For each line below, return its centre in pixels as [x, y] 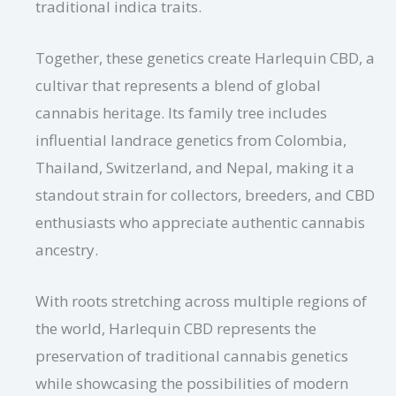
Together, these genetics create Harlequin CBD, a [205, 58]
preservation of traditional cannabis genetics [192, 356]
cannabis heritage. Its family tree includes [181, 113]
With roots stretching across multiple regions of [201, 301]
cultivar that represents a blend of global [178, 86]
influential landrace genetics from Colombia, [191, 141]
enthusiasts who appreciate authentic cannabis [200, 223]
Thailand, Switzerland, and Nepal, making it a [195, 168]
